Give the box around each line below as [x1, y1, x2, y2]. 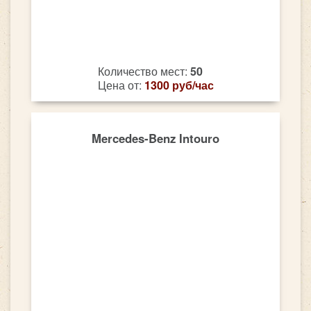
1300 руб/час [144, 76, 214, 93]
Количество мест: [97, 62, 190, 79]
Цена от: [97, 76, 144, 93]
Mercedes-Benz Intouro [92, 130, 219, 147]
